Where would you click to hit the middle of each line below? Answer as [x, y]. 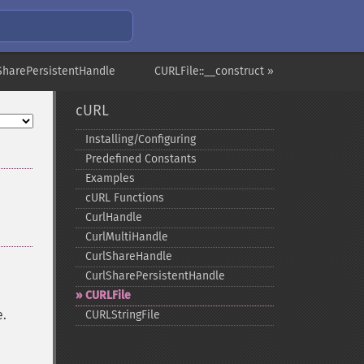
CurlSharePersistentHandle [155, 276]
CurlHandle [113, 217]
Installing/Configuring [140, 139]
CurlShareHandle [128, 256]
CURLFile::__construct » [214, 71]
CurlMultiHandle [126, 237]
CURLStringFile [122, 315]
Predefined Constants [141, 159]
